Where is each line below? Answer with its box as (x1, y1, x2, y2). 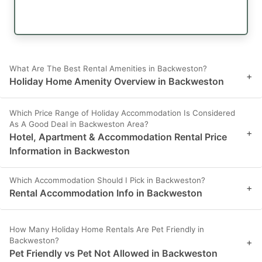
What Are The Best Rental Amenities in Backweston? (9, 64, 207, 74)
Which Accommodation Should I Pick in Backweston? (9, 175, 205, 185)
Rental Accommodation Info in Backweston (9, 187, 202, 199)
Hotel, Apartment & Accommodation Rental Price (9, 131, 227, 143)
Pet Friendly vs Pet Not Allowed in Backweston (9, 247, 218, 260)
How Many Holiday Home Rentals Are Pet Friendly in (9, 225, 204, 235)
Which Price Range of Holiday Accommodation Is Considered (9, 108, 235, 118)
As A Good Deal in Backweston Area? (9, 119, 149, 129)
